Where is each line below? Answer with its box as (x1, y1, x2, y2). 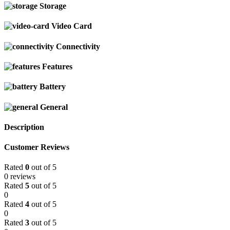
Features (42, 62, 72, 71)
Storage (40, 2, 66, 11)
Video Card (51, 22, 92, 31)
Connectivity (56, 42, 100, 51)
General (40, 102, 68, 111)
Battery (40, 82, 66, 91)
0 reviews (4, 172, 35, 181)
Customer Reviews (4, 143, 69, 152)
